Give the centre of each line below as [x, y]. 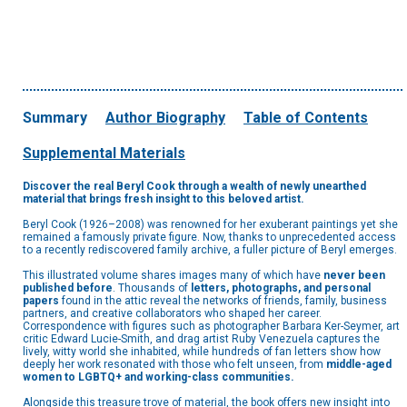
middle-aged [359, 365]
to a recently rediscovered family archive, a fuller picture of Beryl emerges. [211, 250]
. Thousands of [150, 288]
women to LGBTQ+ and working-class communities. [160, 377]
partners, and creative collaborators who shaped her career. [172, 314]
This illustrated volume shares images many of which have [173, 276]
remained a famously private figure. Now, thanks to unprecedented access [209, 238]
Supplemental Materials [104, 154]
